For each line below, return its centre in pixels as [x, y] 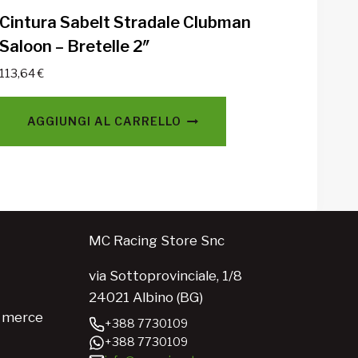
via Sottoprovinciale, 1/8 [165, 276]
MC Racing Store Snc [156, 241]
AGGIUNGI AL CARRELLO [104, 121]
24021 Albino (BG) [145, 298]
